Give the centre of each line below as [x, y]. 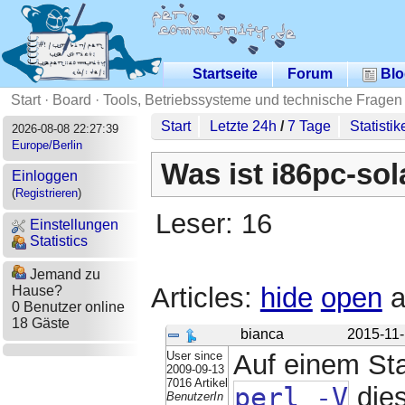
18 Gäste [40, 324]
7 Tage [310, 126]
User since [194, 356]
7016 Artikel [197, 383]
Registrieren [46, 193]
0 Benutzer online [68, 307]
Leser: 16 [213, 224]
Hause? [37, 291]
